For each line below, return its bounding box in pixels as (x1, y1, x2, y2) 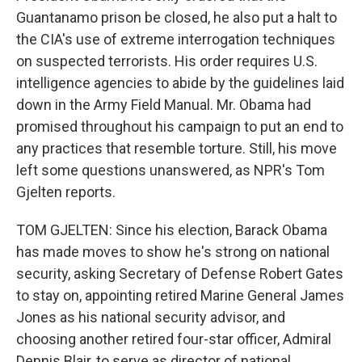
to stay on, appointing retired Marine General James (16, 287, 344, 304)
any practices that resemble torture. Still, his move (16, 140, 337, 157)
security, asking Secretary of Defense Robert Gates (16, 265, 343, 282)
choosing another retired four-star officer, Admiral (16, 330, 331, 347)
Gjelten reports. (16, 183, 116, 200)
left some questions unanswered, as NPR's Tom (16, 162, 325, 179)
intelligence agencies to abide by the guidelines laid (16, 74, 344, 91)
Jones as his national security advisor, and (16, 309, 285, 326)
